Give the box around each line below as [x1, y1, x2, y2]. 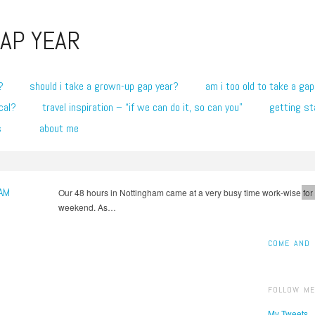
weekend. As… [58, 200, 116, 213]
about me [39, 121, 79, 136]
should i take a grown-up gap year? [30, 79, 179, 94]
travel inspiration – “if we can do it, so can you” [42, 100, 243, 115]
